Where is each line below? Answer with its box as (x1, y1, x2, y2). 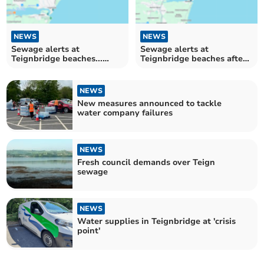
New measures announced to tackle (77, 97, 222, 109)
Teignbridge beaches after (140, 52, 246, 64)
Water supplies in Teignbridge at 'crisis (77, 216, 236, 227)
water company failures (77, 107, 173, 118)
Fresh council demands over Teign (77, 156, 216, 168)
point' (77, 225, 101, 237)
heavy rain (140, 62, 183, 74)
